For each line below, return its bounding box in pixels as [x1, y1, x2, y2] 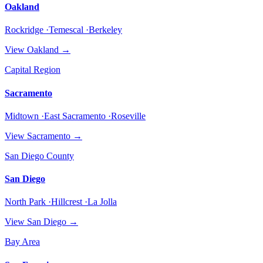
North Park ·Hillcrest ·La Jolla [5, 197, 117, 207]
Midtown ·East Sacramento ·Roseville [5, 110, 146, 121]
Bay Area [5, 237, 40, 247]
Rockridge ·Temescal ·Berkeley [5, 25, 122, 35]
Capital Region [5, 65, 60, 75]
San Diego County [5, 150, 74, 161]
